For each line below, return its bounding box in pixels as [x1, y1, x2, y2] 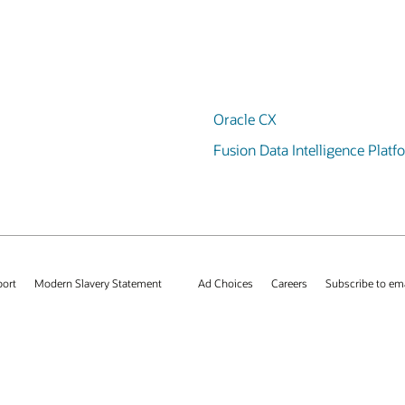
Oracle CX [213, 109, 277, 128]
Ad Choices [198, 276, 253, 290]
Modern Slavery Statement [34, 276, 162, 290]
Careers [271, 276, 307, 290]
